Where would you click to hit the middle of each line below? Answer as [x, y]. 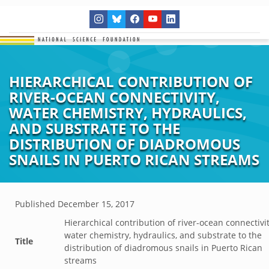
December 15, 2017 [96, 204]
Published [36, 204]
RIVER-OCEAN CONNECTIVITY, [114, 97]
